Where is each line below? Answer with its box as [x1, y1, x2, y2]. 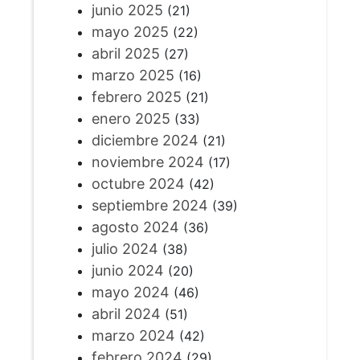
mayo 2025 [91, 23, 169, 41]
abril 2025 [91, 45, 160, 63]
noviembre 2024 [91, 153, 204, 171]
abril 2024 [91, 305, 161, 323]
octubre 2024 [91, 175, 185, 193]
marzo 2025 [91, 67, 174, 84]
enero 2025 [91, 110, 170, 128]
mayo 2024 [91, 284, 170, 301]
